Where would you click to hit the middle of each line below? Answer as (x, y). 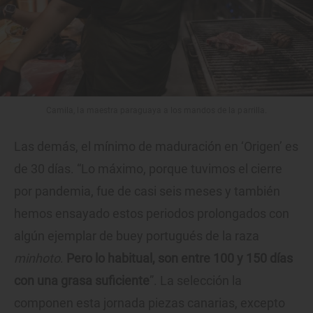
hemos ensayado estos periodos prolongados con (152, 214)
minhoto (37, 259)
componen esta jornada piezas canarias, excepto (150, 303)
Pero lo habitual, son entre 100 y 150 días (180, 259)
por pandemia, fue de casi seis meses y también (147, 191)
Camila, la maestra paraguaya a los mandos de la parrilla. (156, 111)
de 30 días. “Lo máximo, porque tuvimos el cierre (148, 169)
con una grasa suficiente (82, 281)
